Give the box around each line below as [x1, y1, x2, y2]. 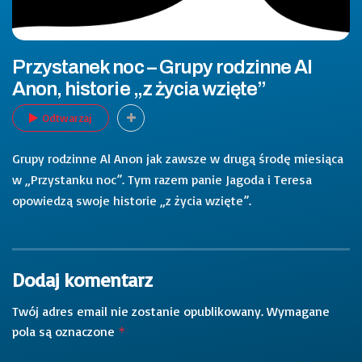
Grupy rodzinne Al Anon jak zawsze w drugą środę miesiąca [12, 149, 343, 166]
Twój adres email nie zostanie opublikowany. [12, 302, 263, 319]
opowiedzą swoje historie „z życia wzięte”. [12, 192, 251, 208]
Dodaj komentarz [12, 267, 152, 292]
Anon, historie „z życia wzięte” [12, 78, 267, 99]
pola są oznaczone [12, 322, 118, 339]
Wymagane [267, 302, 330, 319]
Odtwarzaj [42, 110, 92, 124]
